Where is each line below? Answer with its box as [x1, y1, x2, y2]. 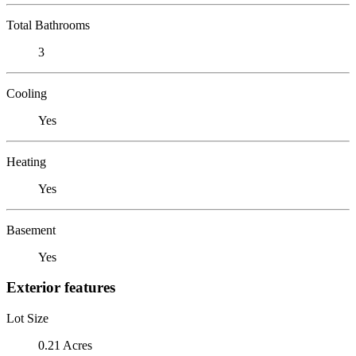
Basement [6, 222, 56, 237]
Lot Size [6, 311, 48, 325]
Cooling [6, 86, 47, 100]
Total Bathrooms [6, 17, 90, 32]
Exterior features [6, 279, 115, 296]
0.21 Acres [38, 338, 92, 352]
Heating [6, 154, 46, 168]
